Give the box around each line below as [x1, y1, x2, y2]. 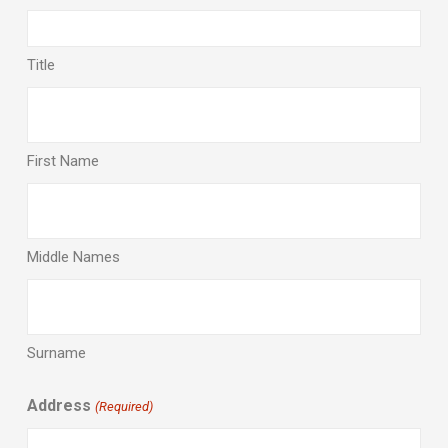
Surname [27, 344, 87, 363]
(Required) [94, 399, 153, 415]
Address [27, 396, 92, 416]
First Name [27, 152, 100, 171]
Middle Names [27, 248, 121, 267]
